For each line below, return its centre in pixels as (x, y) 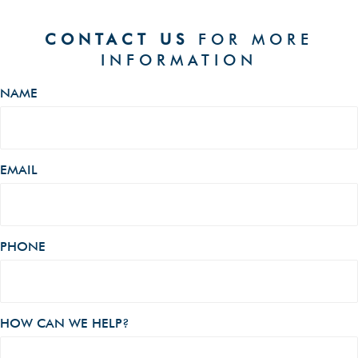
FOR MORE (251, 39)
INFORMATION (179, 60)
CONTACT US (117, 39)
